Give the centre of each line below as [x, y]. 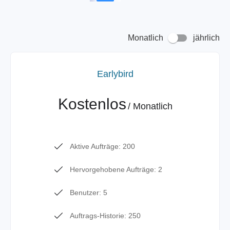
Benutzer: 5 [89, 193]
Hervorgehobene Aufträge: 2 [116, 169]
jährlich [206, 38]
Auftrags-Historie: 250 [105, 216]
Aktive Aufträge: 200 [102, 146]
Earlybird [115, 74]
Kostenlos [92, 104]
